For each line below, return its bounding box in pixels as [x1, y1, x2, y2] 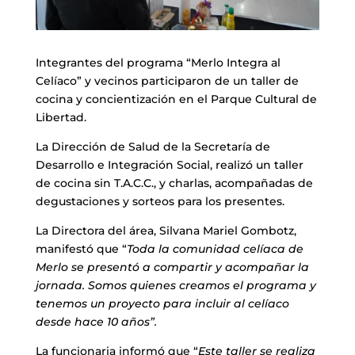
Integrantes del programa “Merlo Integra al [35, 55, 281, 70]
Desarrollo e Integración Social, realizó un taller [35, 157, 303, 172]
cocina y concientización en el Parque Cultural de [35, 91, 317, 106]
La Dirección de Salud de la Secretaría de [35, 139, 270, 154]
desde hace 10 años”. [35, 314, 157, 329]
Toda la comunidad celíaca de [126, 241, 303, 256]
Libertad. [35, 109, 86, 124]
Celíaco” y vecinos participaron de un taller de [35, 73, 299, 88]
